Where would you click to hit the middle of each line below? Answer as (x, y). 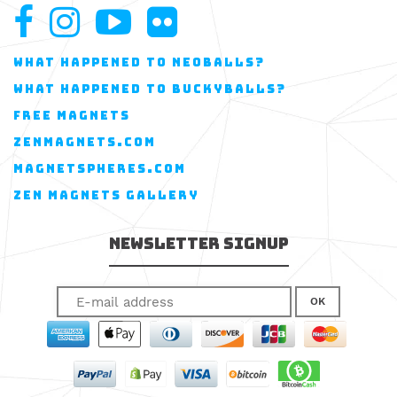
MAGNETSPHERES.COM (100, 168)
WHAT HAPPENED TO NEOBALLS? (139, 62)
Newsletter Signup (198, 243)
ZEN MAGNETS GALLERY (106, 195)
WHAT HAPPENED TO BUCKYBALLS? (150, 89)
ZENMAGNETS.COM (85, 142)
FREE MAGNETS (72, 115)
